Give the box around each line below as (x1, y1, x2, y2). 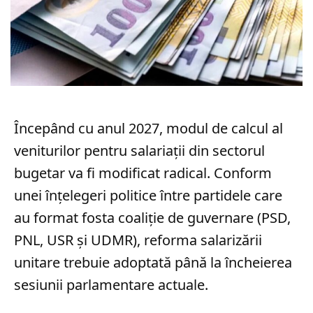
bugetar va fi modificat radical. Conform (14, 163, 272, 182)
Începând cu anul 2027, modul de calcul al (14, 118, 283, 138)
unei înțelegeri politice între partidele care (14, 185, 282, 205)
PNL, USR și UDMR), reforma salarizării (14, 230, 262, 249)
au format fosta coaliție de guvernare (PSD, (14, 208, 291, 227)
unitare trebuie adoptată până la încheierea (14, 252, 292, 272)
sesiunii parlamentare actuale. (14, 275, 208, 294)
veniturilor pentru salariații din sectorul (14, 140, 265, 160)
